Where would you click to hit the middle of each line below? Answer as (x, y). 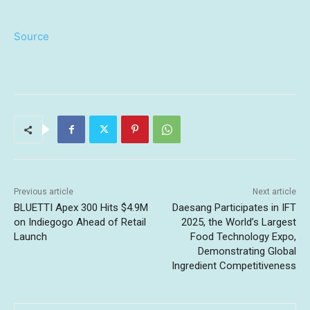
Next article (274, 192)
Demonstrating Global (247, 252)
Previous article (44, 192)
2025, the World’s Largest (238, 222)
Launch (30, 237)
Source (31, 37)
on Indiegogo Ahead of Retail (80, 222)
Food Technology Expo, (243, 237)
